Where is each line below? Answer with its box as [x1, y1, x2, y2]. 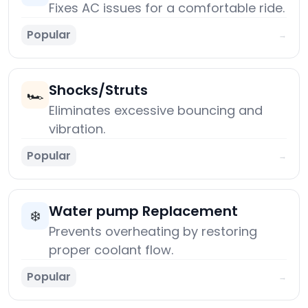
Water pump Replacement [49, 201, 238, 221]
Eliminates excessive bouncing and [49, 102, 263, 120]
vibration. [49, 120, 105, 138]
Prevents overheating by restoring [49, 223, 257, 241]
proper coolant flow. [49, 241, 173, 259]
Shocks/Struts [49, 80, 148, 100]
